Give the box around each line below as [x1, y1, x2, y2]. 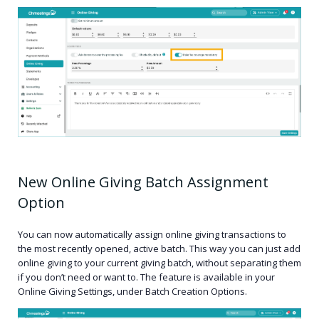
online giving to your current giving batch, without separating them [18, 256, 301, 269]
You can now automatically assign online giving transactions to [18, 227, 286, 241]
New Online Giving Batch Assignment [18, 172, 268, 192]
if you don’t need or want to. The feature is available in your [18, 270, 275, 283]
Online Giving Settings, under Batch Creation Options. [18, 284, 249, 298]
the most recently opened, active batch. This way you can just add [18, 241, 300, 255]
